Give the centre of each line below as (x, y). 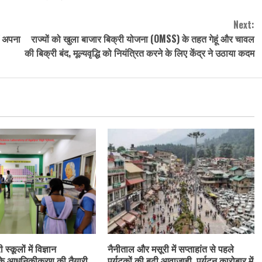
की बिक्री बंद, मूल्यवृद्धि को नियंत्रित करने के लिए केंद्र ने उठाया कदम (139, 52)
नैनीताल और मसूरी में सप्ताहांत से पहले (170, 248)
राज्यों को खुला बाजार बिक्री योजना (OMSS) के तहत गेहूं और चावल (142, 38)
